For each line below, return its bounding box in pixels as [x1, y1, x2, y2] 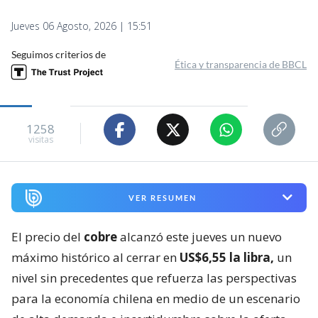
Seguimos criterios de [11, 48, 106, 61]
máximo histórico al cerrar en [11, 248, 180, 265]
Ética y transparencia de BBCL [175, 58, 307, 71]
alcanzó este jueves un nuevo [117, 228, 282, 245]
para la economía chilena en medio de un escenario [11, 290, 300, 307]
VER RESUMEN [128, 192, 197, 202]
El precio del [11, 228, 84, 245]
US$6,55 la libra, [180, 248, 274, 265]
